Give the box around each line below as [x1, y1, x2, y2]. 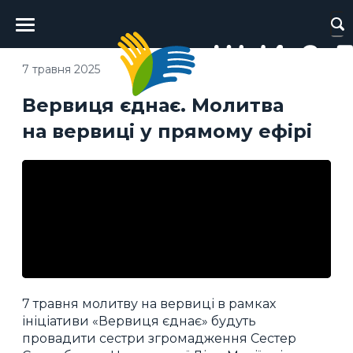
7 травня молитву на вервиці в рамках [22, 295, 276, 311]
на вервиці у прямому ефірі [22, 119, 312, 143]
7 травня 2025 [22, 61, 100, 76]
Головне [25, 8, 84, 23]
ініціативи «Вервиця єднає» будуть [22, 313, 256, 329]
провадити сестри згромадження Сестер [22, 330, 296, 346]
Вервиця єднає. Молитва [22, 93, 284, 117]
